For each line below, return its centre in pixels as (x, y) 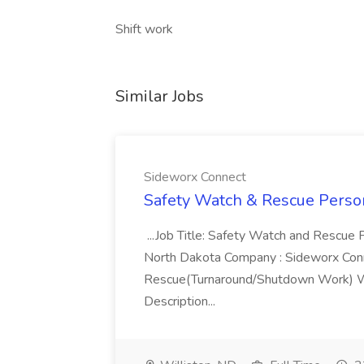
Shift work (144, 29)
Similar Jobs (160, 96)
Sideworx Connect (195, 177)
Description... (181, 301)
